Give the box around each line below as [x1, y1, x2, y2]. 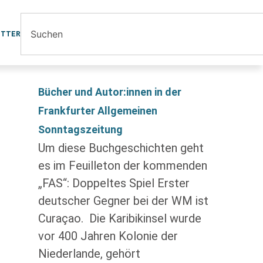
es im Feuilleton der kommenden [38, 159, 207, 173]
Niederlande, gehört [38, 247, 140, 261]
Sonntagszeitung [38, 123, 123, 136]
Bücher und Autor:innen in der [38, 86, 181, 98]
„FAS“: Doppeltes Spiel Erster [38, 176, 190, 190]
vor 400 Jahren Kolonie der [38, 229, 178, 243]
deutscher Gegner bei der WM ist [38, 194, 208, 208]
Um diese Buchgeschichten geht [38, 141, 204, 155]
